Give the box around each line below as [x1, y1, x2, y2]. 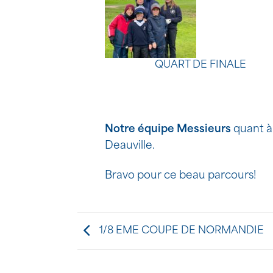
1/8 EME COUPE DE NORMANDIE [97, 226, 264, 236]
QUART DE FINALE [154, 60, 246, 70]
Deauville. [105, 140, 155, 151]
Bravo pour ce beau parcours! [105, 170, 256, 181]
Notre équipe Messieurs [105, 124, 231, 135]
